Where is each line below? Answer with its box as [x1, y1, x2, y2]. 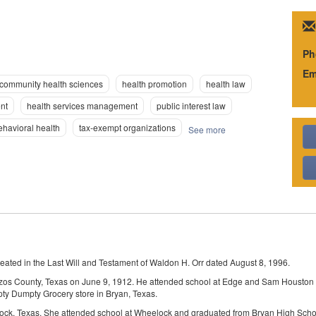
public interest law [157, 99, 226, 112]
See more [188, 123, 226, 136]
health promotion [122, 78, 188, 90]
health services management [27, 99, 138, 112]
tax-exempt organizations [79, 121, 176, 134]
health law [206, 78, 246, 90]
